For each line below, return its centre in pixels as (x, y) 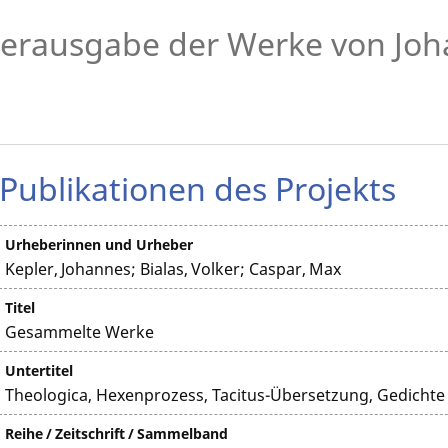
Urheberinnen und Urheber (99, 244)
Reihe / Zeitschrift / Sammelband (117, 433)
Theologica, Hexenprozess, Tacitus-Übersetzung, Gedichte (225, 395)
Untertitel (39, 370)
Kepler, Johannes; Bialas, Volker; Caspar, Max (173, 269)
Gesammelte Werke (80, 332)
